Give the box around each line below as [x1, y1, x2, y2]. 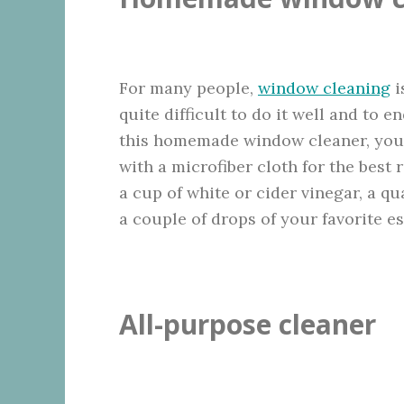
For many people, [119, 78, 258, 98]
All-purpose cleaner [119, 306, 376, 343]
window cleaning [258, 78, 390, 98]
